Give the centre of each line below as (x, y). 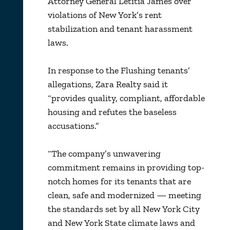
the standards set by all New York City (123, 209)
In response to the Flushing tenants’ (119, 70)
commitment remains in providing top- (126, 167)
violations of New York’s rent (104, 15)
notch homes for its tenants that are (119, 181)
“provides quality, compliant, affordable (126, 98)
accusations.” (73, 126)
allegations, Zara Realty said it (108, 84)
